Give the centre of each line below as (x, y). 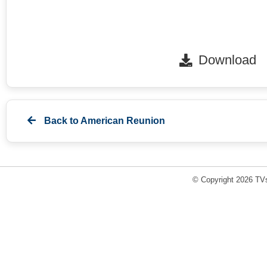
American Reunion (123, 121)
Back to (61, 121)
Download (227, 60)
